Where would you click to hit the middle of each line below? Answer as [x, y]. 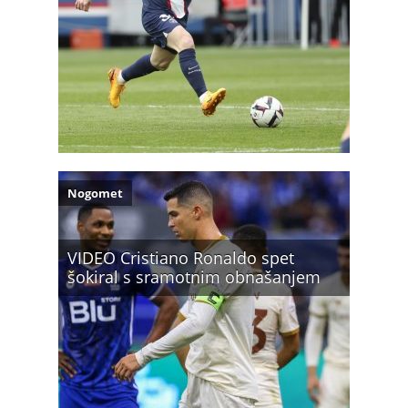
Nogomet [95, 193]
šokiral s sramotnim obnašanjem [194, 277]
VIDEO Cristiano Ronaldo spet [181, 258]
